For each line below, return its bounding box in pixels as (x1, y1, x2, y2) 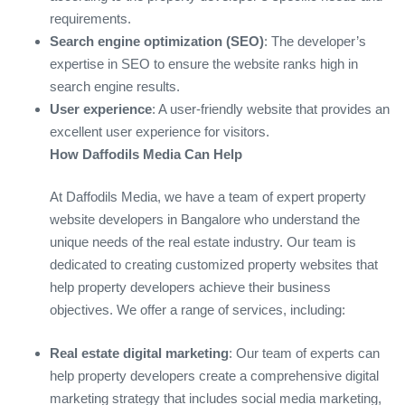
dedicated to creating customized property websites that (50, 257, 378, 273)
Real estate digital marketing (50, 344, 229, 361)
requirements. (50, 10, 131, 26)
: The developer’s (264, 33, 366, 49)
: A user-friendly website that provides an (152, 100, 390, 117)
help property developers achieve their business (50, 279, 331, 296)
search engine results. (50, 78, 180, 94)
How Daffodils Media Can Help (50, 146, 242, 162)
